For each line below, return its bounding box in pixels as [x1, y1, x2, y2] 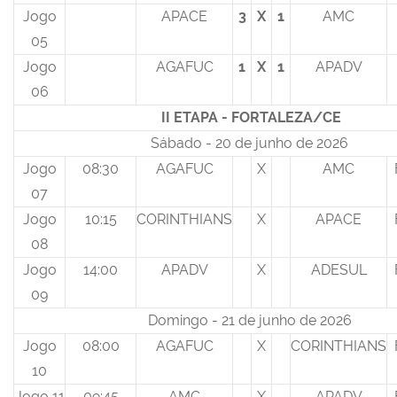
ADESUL [310, 261, 367, 279]
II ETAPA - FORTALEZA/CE [161, 109, 341, 127]
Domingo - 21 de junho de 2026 [147, 312, 355, 330]
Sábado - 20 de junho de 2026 [151, 135, 352, 152]
